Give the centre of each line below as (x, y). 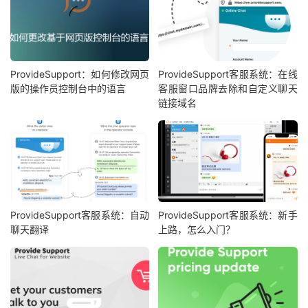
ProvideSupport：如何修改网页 (80, 74)
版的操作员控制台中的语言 (68, 88)
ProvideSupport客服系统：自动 (80, 215)
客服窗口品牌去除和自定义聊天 (228, 88)
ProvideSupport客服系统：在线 (228, 74)
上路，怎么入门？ (197, 230)
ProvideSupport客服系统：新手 (228, 215)
